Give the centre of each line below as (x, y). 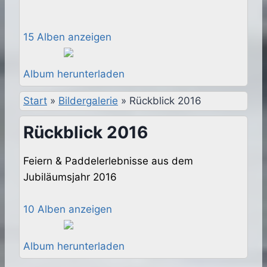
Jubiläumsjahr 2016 (70, 177)
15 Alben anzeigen (67, 37)
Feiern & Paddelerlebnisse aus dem (108, 161)
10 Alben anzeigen (68, 209)
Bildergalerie (88, 101)
